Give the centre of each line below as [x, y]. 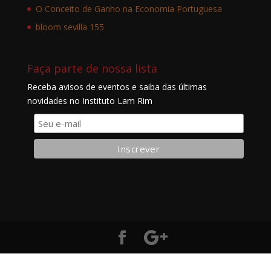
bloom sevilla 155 [70, 27]
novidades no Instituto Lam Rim [90, 100]
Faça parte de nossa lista [92, 68]
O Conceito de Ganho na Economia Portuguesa [129, 8]
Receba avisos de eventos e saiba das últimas [117, 87]
